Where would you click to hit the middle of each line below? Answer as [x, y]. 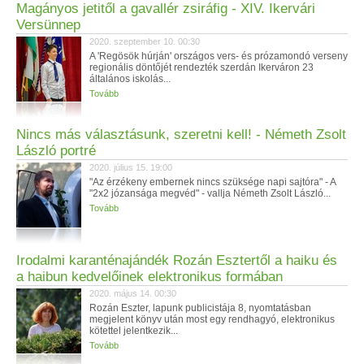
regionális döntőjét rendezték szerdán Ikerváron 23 [201, 67]
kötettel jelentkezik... [134, 331]
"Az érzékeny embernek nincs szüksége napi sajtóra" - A [212, 182]
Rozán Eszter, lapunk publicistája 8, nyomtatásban [200, 308]
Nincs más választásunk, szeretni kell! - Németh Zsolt [181, 134]
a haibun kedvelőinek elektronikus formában [149, 277]
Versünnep [48, 25]
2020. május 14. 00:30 [133, 293]
